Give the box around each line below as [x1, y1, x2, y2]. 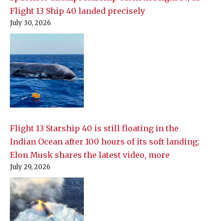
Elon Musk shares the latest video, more [10, 150, 170, 160]
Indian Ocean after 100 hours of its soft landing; [10, 137, 199, 147]
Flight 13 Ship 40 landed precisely [10, 6, 145, 16]
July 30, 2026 [10, 19, 51, 28]
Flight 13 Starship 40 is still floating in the [10, 123, 179, 134]
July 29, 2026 [10, 163, 50, 172]
